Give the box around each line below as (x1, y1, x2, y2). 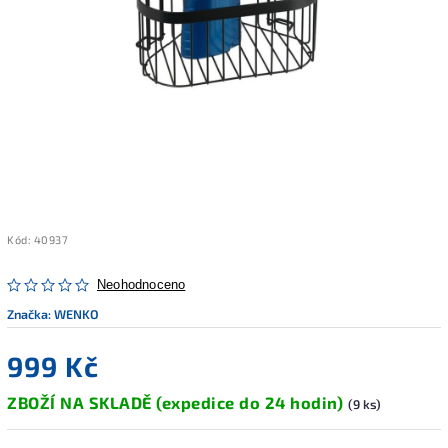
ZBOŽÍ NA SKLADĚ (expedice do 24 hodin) (7, 392, 348, 412)
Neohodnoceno (97, 277, 186, 292)
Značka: (7, 305, 54, 322)
